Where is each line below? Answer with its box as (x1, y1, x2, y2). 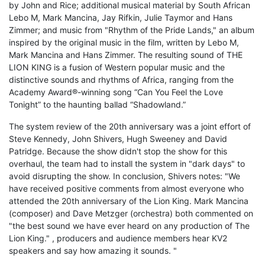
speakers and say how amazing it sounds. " (9, 245, 177, 256)
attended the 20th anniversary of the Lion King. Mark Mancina (9, 195, 248, 206)
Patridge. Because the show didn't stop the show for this (9, 146, 227, 156)
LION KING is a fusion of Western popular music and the (9, 62, 225, 72)
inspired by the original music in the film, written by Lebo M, (9, 37, 239, 47)
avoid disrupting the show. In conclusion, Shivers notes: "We (9, 170, 240, 181)
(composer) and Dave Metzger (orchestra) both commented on (9, 208, 253, 218)
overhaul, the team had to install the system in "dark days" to (9, 158, 245, 169)
